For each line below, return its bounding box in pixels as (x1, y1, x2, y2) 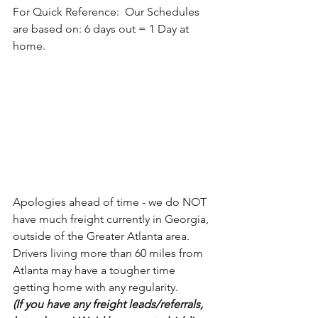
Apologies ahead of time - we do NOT (13, 194, 209, 209)
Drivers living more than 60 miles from (13, 246, 206, 260)
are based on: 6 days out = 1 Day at (13, 22, 192, 35)
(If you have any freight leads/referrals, (13, 297, 206, 311)
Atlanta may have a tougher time (13, 263, 178, 277)
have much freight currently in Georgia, (13, 212, 212, 226)
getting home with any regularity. (13, 280, 184, 294)
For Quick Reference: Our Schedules (13, 5, 202, 18)
